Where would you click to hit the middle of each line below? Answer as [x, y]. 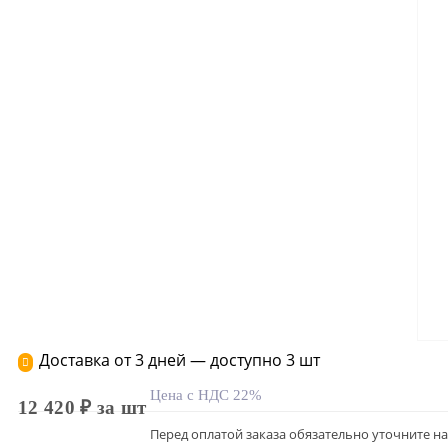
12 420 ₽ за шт [82, 407]
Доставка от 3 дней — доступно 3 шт [179, 360]
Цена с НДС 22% [206, 395]
